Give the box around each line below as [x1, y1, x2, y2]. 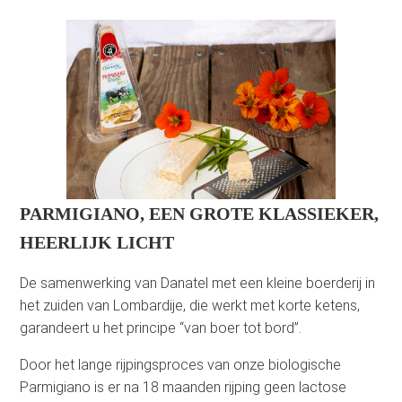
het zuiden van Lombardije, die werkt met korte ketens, [20, 296, 361, 314]
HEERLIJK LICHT [20, 232, 175, 252]
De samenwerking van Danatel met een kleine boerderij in [20, 274, 376, 292]
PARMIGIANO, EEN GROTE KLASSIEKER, [20, 204, 380, 223]
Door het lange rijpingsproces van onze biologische [20, 355, 342, 373]
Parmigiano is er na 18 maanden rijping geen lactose [20, 378, 347, 396]
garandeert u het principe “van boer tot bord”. [20, 319, 302, 336]
